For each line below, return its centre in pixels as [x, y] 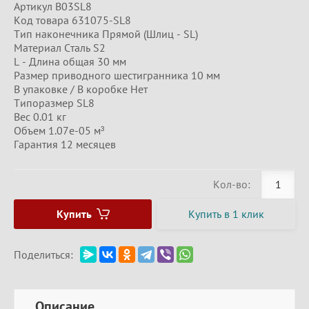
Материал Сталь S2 [60, 47]
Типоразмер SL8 [54, 102]
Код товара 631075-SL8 [72, 20]
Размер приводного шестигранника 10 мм [117, 75]
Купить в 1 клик [227, 213]
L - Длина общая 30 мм [70, 61]
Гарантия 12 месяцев [65, 144]
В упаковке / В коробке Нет [81, 89]
